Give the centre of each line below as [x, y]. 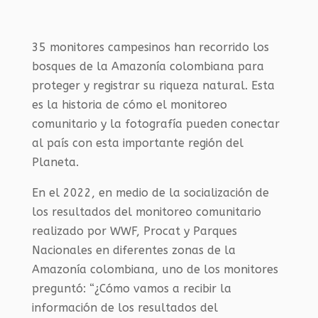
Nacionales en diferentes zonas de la [133, 250]
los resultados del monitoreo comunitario [146, 212]
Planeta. [55, 162]
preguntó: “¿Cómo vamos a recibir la [131, 289]
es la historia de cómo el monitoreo [129, 105]
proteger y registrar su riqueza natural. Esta [153, 86]
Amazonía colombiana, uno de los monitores [155, 269]
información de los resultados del [125, 308]
